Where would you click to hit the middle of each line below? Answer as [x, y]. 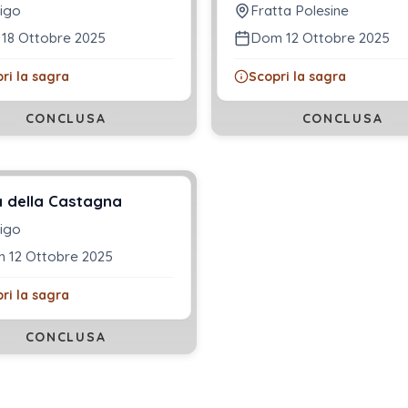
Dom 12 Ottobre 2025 [320, 38]
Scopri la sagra [297, 77]
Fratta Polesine [300, 11]
